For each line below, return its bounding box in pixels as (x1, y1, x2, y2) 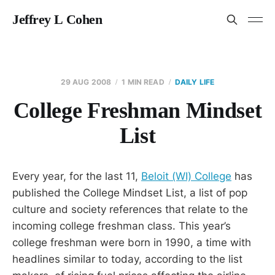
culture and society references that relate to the (12, 203, 248, 215)
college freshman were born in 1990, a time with (12, 236, 251, 249)
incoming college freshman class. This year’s (12, 220, 231, 232)
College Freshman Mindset (13, 98, 262, 123)
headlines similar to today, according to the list (12, 253, 242, 265)
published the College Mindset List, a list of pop (12, 187, 247, 199)
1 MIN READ (122, 77, 165, 87)
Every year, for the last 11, (12, 170, 141, 182)
